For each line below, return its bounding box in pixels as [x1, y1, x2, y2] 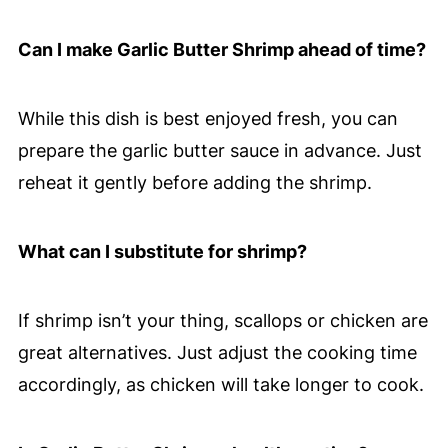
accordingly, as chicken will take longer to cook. [17, 374, 424, 396]
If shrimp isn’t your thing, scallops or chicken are [17, 310, 428, 332]
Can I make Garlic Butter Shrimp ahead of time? [17, 39, 426, 61]
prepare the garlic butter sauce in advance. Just [17, 140, 422, 162]
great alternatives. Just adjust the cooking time [17, 342, 417, 364]
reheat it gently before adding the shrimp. [17, 172, 372, 194]
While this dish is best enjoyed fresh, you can [17, 108, 398, 130]
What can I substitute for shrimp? [17, 241, 307, 263]
